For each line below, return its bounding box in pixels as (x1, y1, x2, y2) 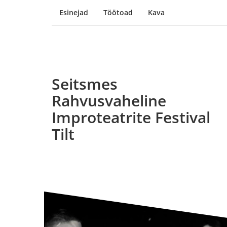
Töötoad (103, 8, 133, 17)
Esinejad (59, 8, 88, 17)
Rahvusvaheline (52, 90, 166, 111)
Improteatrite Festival (52, 107, 210, 128)
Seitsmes (52, 73, 118, 94)
